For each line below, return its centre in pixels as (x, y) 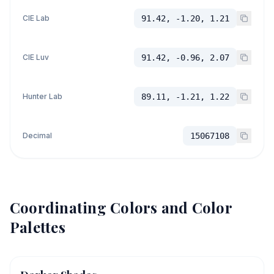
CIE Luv (36, 57)
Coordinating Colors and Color (121, 207)
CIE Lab (36, 18)
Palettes (38, 227)
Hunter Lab (43, 96)
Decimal (37, 135)
